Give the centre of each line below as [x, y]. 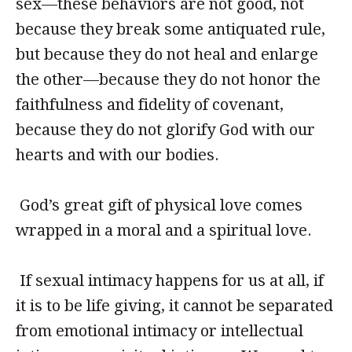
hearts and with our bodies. [117, 155]
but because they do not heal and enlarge [167, 54]
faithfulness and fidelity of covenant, [150, 104]
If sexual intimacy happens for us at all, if [170, 280]
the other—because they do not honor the [168, 79]
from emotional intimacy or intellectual [159, 331]
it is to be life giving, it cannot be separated [174, 306]
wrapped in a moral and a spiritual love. [164, 230]
